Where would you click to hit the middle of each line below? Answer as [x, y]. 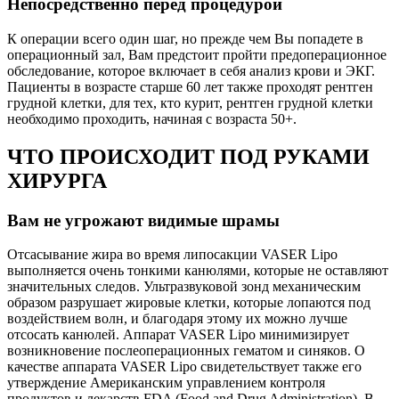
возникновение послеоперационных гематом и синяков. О [186, 351]
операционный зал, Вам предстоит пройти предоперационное [197, 54]
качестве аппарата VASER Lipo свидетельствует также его [184, 367]
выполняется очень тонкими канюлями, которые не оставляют [198, 271]
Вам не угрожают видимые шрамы [143, 220]
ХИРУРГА [57, 180]
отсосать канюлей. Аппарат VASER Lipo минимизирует [178, 335]
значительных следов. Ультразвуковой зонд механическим [184, 287]
